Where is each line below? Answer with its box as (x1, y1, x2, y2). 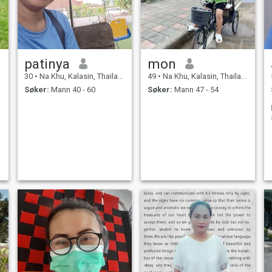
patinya (24, 55, 70, 72)
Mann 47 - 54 (172, 85, 219, 95)
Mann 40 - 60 (49, 85, 95, 95)
